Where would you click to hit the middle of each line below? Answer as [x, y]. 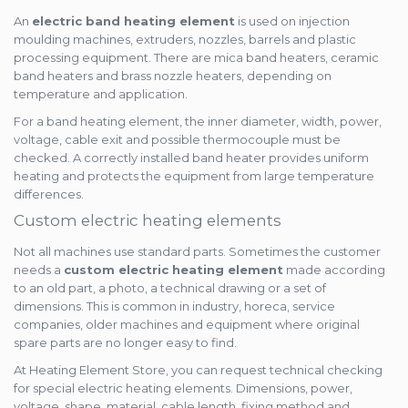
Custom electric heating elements [148, 221]
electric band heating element [133, 21]
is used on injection [292, 21]
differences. [49, 194]
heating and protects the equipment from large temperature [194, 176]
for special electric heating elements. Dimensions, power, [183, 388]
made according [334, 270]
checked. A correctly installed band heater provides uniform [191, 158]
